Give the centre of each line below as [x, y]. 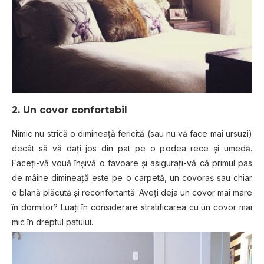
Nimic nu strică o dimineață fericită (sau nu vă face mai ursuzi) [132, 134]
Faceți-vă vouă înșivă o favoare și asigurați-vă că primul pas [132, 163]
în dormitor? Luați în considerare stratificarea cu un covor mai [132, 207]
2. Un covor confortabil [70, 110]
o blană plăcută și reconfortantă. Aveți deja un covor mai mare [132, 193]
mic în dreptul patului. [52, 222]
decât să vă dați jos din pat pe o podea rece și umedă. [132, 148]
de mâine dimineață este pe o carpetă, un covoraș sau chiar [132, 178]
